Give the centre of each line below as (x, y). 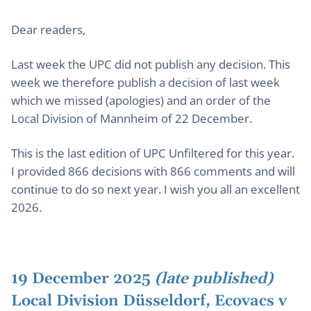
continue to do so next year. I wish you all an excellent (155, 189)
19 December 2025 (83, 279)
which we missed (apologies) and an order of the (141, 100)
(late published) (214, 279)
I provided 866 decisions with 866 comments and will (153, 171)
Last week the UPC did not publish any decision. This (151, 64)
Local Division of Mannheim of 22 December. (132, 118)
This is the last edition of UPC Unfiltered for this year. (153, 153)
